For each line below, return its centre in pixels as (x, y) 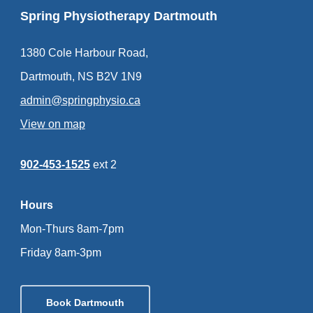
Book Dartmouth (85, 302)
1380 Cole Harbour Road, (84, 52)
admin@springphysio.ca (80, 100)
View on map (52, 124)
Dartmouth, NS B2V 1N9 (81, 76)
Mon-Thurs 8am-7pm (72, 228)
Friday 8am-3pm (60, 252)
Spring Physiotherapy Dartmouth (118, 16)
